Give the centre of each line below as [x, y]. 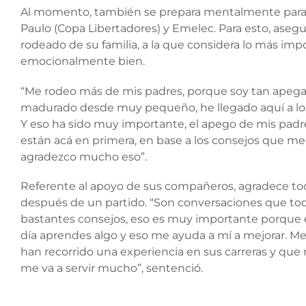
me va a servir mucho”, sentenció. [112, 268]
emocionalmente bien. [83, 61]
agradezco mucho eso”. [84, 156]
